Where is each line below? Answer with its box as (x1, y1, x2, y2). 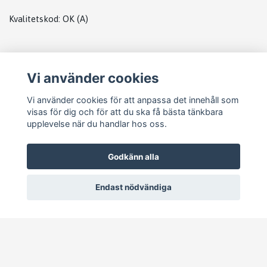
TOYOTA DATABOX (9, 83, 89, 94)
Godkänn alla (108, 151, 159, 162)
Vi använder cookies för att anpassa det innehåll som (26, 94, 239, 105)
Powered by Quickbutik (136, 254, 221, 264)
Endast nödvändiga (95, 182, 172, 193)
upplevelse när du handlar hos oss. (26, 118, 167, 129)
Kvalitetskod (9, 13, 58, 24)
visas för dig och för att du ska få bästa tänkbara (26, 106, 223, 117)
